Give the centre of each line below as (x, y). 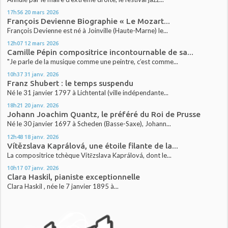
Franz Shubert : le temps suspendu (70, 83)
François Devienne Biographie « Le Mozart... (89, 21)
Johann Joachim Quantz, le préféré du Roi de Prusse (104, 115)
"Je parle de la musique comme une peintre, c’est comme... (93, 62)
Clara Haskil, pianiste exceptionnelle (74, 177)
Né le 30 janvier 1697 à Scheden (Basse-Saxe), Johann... (89, 124)
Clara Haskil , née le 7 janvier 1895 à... (63, 186)
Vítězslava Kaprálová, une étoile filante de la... (93, 146)
